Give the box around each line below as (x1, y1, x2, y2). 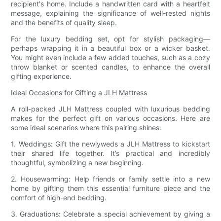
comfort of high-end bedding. (11, 193, 107, 202)
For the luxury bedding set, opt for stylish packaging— (11, 34, 210, 43)
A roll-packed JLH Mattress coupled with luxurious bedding (11, 104, 210, 113)
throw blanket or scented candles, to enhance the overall (11, 62, 210, 71)
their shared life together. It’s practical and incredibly (11, 148, 210, 157)
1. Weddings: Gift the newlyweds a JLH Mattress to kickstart (11, 139, 210, 148)
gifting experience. (11, 72, 72, 80)
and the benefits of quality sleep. (11, 18, 117, 27)
